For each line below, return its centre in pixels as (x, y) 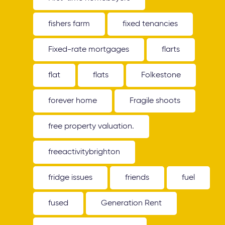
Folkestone (161, 75)
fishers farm (69, 24)
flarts (171, 50)
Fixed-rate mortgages (89, 50)
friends (137, 178)
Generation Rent (132, 203)
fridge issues (71, 178)
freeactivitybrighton (84, 152)
